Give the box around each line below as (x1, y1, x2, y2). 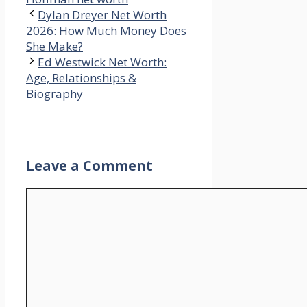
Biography (26, 86, 83, 102)
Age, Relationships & (26, 70, 136, 86)
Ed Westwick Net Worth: (38, 54, 167, 71)
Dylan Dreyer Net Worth (38, 7, 167, 23)
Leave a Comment (26, 156, 153, 175)
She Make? (26, 38, 83, 55)
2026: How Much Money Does (26, 23, 186, 39)
